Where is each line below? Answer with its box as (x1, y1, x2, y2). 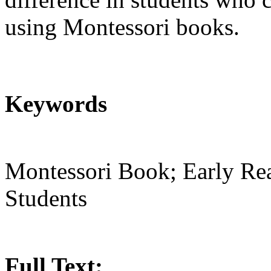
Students (5, 185, 87, 212)
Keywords (5, 91, 107, 117)
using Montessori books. (5, 13, 240, 40)
